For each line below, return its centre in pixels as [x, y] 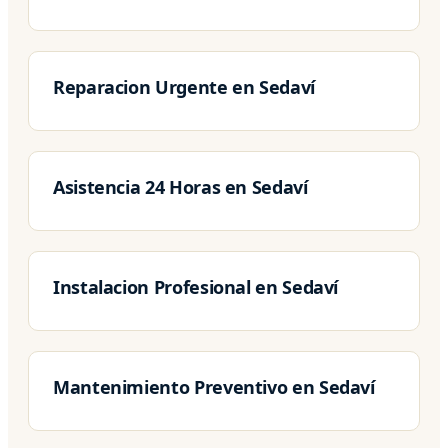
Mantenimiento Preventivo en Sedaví [214, 386]
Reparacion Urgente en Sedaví [184, 86]
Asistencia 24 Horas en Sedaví [180, 186]
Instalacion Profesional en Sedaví [196, 286]
